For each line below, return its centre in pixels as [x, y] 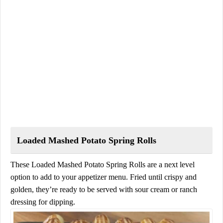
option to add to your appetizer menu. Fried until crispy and [104, 177]
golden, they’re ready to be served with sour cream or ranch [104, 189]
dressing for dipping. [43, 202]
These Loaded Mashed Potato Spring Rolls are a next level [103, 164]
